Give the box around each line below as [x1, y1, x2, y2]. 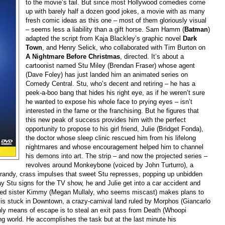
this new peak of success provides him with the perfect [26, 116, 186, 124]
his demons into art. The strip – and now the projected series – [26, 152, 208, 160]
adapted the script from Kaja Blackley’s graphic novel [26, 34, 183, 42]
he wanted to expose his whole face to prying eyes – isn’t [26, 97, 193, 105]
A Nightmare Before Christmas [26, 52, 121, 60]
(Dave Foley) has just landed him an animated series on [26, 70, 188, 78]
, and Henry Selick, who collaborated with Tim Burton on [42, 43, 206, 51]
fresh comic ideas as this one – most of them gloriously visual [26, 16, 207, 24]
